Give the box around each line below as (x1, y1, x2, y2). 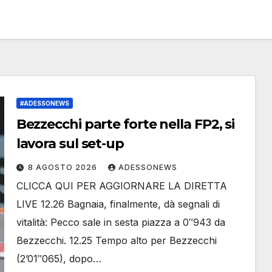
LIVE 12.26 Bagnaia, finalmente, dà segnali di (16, 198, 220, 210)
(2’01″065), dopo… (16, 253, 101, 265)
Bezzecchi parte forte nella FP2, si (16, 116, 235, 132)
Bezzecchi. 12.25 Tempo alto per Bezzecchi (16, 234, 217, 246)
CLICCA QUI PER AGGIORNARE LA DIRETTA (16, 180, 227, 192)
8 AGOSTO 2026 (27, 163, 100, 172)
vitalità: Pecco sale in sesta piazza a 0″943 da (16, 216, 225, 228)
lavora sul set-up (16, 135, 124, 152)
